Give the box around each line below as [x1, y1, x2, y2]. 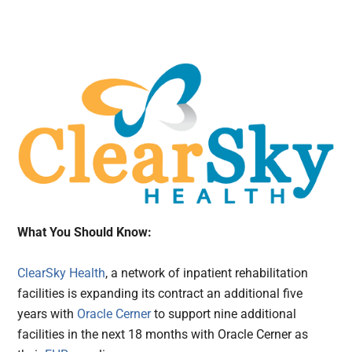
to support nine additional [151, 306, 297, 321]
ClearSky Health [17, 265, 106, 280]
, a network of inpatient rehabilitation [105, 265, 309, 280]
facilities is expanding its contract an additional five [17, 285, 303, 301]
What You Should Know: [17, 224, 152, 240]
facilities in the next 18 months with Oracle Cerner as [17, 326, 309, 342]
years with [17, 306, 75, 321]
